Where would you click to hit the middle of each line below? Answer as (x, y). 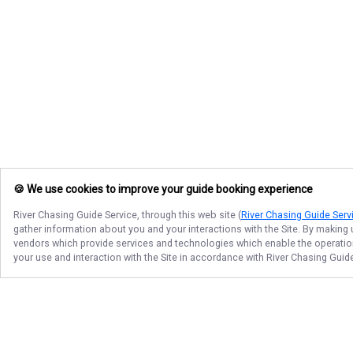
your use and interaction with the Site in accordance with (140, 257)
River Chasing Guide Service (75, 215)
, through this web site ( (189, 215)
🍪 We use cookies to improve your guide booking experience (163, 190)
